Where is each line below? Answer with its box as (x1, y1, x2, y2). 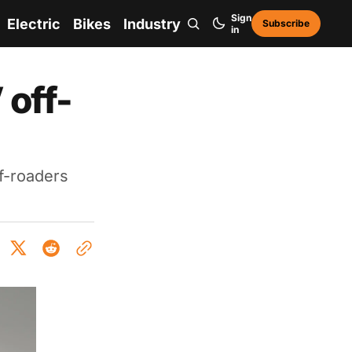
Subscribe (262, 17, 310, 29)
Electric (7, 15, 60, 32)
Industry (123, 15, 181, 32)
